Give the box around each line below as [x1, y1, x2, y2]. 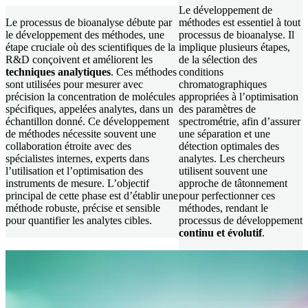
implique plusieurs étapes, [178, 41, 290, 53]
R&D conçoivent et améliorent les [5, 53, 153, 65]
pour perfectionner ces [178, 189, 275, 201]
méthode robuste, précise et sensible [5, 201, 160, 214]
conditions [178, 65, 223, 78]
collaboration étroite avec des [5, 140, 131, 152]
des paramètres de [178, 102, 256, 115]
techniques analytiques [5, 65, 111, 78]
